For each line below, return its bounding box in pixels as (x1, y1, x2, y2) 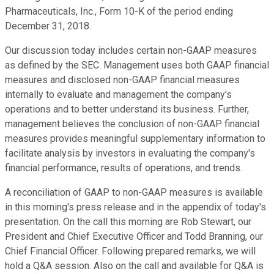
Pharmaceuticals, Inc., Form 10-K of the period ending (5, 6, 233, 18)
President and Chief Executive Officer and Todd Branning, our (5, 231, 263, 243)
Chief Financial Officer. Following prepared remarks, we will (5, 245, 256, 257)
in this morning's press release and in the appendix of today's (5, 201, 266, 213)
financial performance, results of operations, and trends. (5, 162, 242, 174)
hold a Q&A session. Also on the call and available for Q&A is (5, 260, 264, 272)
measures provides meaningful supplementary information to (5, 133, 265, 145)
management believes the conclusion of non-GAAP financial (5, 118, 259, 130)
